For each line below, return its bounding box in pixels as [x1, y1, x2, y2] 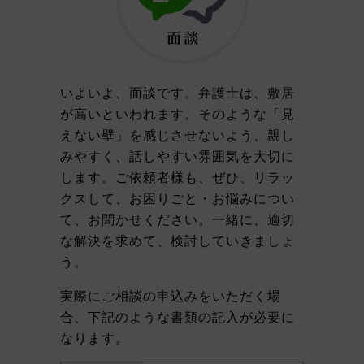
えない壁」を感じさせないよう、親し [60, 127, 295, 143]
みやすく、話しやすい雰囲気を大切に [60, 148, 295, 164]
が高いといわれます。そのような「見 [60, 106, 295, 122]
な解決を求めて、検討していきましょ [60, 232, 295, 249]
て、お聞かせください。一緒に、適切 [60, 211, 295, 227]
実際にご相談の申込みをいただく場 [60, 288, 281, 304]
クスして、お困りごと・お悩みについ [60, 190, 295, 206]
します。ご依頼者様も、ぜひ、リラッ [60, 169, 295, 185]
